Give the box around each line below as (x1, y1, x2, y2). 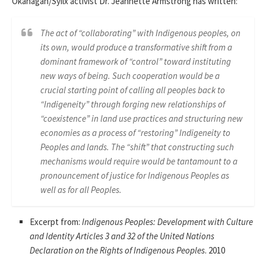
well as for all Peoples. (40, 184, 122, 195)
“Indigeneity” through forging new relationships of (40, 99, 225, 110)
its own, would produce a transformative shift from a (40, 42, 232, 53)
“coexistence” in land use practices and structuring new (40, 113, 243, 124)
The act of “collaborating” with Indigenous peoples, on (40, 27, 240, 39)
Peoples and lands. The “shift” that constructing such (40, 141, 234, 153)
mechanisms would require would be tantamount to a (40, 156, 237, 167)
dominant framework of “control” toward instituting (40, 56, 231, 67)
